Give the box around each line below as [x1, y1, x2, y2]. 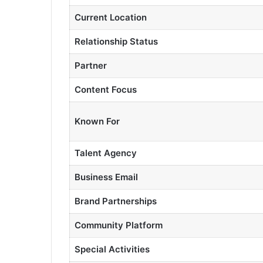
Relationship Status [74, 36, 158, 47]
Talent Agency [74, 147, 137, 159]
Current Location [74, 12, 147, 23]
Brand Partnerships [74, 195, 157, 207]
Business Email [74, 171, 138, 183]
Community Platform [74, 220, 163, 231]
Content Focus [74, 84, 137, 95]
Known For [74, 116, 120, 127]
